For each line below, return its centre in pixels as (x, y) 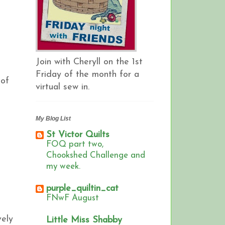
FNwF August (73, 198)
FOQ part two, (75, 145)
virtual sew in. (63, 87)
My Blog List (53, 119)
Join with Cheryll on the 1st (89, 62)
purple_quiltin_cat (82, 189)
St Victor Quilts (78, 135)
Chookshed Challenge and (96, 156)
